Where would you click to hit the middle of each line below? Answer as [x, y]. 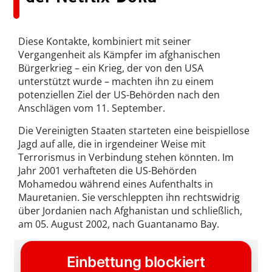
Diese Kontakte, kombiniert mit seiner [105, 42]
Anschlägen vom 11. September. [92, 108]
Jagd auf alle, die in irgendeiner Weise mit [112, 144]
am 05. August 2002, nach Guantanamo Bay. [119, 224]
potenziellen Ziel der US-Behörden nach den [119, 95]
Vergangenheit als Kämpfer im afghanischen [119, 55]
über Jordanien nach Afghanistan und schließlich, [130, 211]
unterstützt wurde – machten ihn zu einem [116, 82]
